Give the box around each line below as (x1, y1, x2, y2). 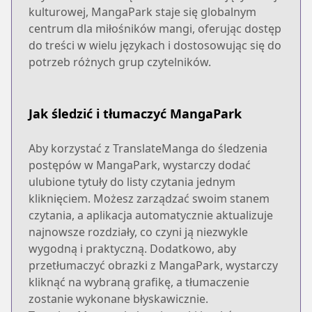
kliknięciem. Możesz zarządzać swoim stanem (29, 190, 270, 206)
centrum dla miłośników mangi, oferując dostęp (29, 20, 281, 36)
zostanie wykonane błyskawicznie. (29, 290, 208, 306)
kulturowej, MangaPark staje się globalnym (29, 3, 256, 19)
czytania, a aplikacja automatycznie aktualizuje (29, 207, 273, 223)
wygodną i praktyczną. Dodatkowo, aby (29, 240, 236, 256)
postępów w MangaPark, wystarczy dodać (29, 157, 251, 173)
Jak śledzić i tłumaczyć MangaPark (29, 104, 242, 122)
